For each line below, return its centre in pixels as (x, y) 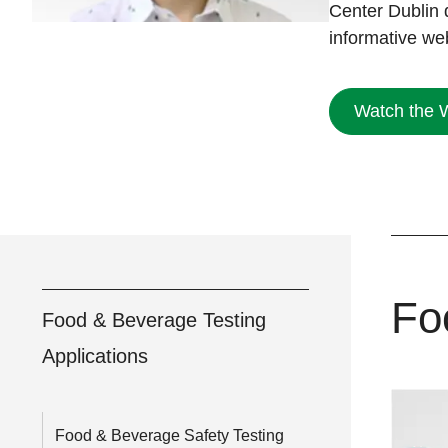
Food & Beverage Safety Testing (169, 436)
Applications (95, 356)
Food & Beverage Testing (154, 320)
